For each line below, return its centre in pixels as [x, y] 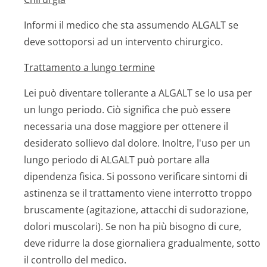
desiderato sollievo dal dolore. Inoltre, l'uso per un [137, 143]
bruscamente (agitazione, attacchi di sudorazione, [136, 210]
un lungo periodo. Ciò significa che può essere [127, 110]
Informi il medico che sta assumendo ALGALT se [131, 25]
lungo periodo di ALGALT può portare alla [117, 160]
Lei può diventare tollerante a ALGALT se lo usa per [138, 93]
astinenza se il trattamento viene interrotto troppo [138, 193]
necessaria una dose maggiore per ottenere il [126, 126]
